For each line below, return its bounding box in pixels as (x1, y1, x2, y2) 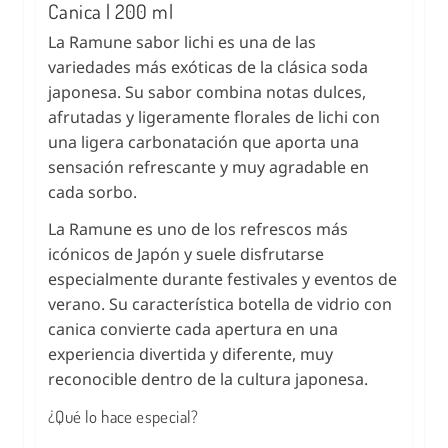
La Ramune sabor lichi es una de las (48, 30, 316, 53)
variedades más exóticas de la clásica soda (48, 55, 368, 78)
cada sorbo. (48, 180, 137, 203)
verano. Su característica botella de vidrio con (48, 292, 392, 315)
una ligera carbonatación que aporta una (48, 130, 359, 153)
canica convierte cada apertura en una (48, 317, 338, 340)
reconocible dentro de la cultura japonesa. (48, 367, 368, 390)
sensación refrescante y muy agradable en (48, 155, 369, 178)
